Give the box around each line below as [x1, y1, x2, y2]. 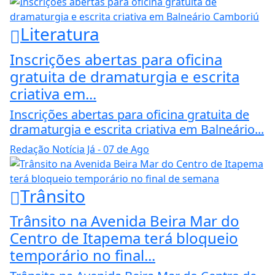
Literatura [20, 22, 99, 46]
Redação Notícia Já [10, 142, 95, 156]
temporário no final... [10, 245, 155, 266]
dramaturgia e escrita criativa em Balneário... [10, 120, 264, 137]
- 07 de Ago [95, 142, 149, 156]
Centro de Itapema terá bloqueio [10, 228, 238, 249]
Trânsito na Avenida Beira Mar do [10, 211, 239, 231]
